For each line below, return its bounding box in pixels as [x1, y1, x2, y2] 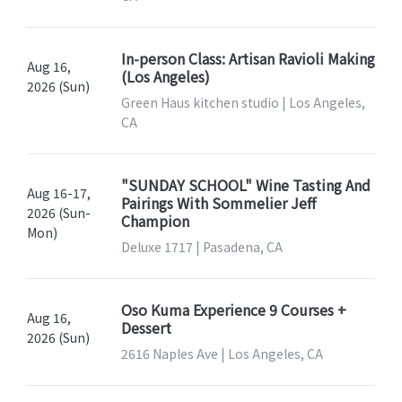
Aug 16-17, [27, 184, 91, 203]
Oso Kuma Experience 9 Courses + [120, 299, 346, 321]
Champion [120, 210, 189, 232]
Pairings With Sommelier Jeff [120, 192, 316, 214]
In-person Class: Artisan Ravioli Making [120, 48, 375, 70]
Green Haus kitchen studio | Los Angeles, [120, 93, 365, 112]
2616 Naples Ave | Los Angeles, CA [120, 345, 323, 363]
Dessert [120, 317, 171, 339]
